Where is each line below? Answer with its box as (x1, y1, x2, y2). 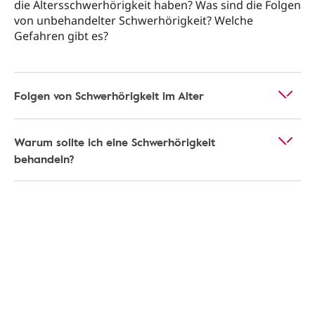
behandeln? (14, 150, 75, 167)
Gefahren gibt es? (14, 28, 108, 44)
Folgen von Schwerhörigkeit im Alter (14, 87, 204, 104)
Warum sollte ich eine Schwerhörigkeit (14, 134, 215, 150)
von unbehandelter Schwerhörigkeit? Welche (14, 13, 253, 28)
